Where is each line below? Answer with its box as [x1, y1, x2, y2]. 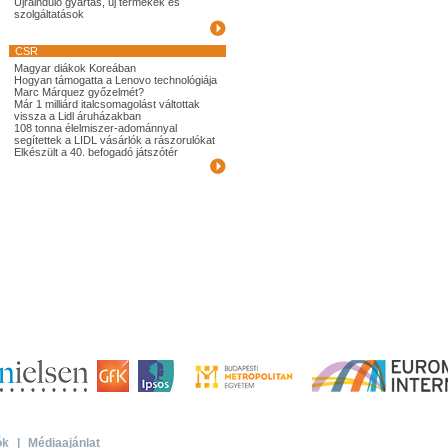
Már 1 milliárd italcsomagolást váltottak [14, 98, 200, 110]
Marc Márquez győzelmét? [14, 86, 144, 98]
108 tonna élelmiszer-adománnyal [14, 122, 177, 134]
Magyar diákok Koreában [14, 62, 136, 74]
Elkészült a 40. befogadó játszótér [14, 146, 178, 158]
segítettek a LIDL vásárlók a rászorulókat [14, 134, 215, 146]
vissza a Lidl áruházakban [14, 110, 141, 122]
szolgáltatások [14, 8, 84, 20]
